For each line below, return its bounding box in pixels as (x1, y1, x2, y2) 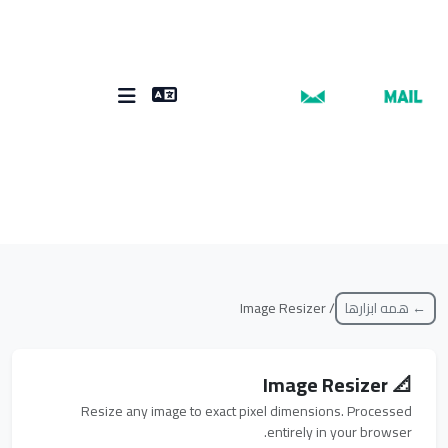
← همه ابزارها (357, 295, 438, 321)
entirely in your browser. (279, 419, 424, 445)
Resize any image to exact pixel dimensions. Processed (93, 398, 424, 424)
